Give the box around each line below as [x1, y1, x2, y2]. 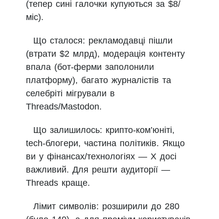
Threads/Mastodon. [26, 102, 102, 112]
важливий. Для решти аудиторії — [26, 165, 170, 175]
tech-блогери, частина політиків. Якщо [26, 138, 185, 149]
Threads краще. [26, 178, 90, 188]
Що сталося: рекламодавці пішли [33, 36, 173, 46]
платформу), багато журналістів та [26, 75, 171, 86]
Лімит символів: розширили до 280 [33, 201, 179, 212]
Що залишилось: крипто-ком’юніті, [33, 125, 175, 135]
